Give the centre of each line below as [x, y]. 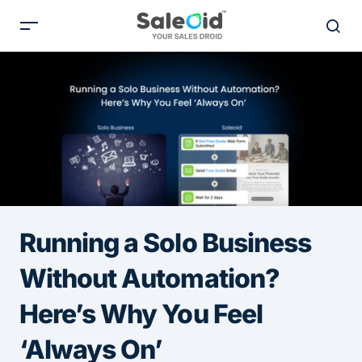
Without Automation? [149, 278]
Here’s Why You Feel [141, 314]
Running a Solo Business [165, 243]
